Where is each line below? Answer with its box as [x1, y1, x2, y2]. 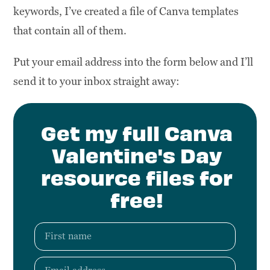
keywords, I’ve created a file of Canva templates [13, 4, 239, 18]
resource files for [40, 163, 233, 190]
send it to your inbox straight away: [13, 74, 180, 88]
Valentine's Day [51, 140, 222, 168]
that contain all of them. [13, 23, 127, 37]
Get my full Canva [40, 118, 233, 145]
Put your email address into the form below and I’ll [13, 54, 254, 69]
